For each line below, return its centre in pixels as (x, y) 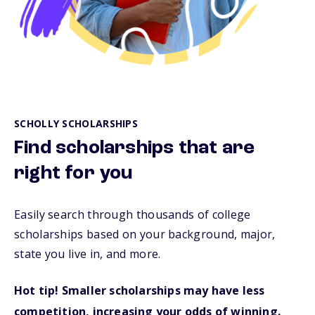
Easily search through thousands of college (133, 214)
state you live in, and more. (88, 254)
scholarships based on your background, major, (145, 234)
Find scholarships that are (135, 148)
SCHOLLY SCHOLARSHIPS (76, 123)
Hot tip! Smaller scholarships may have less (140, 290)
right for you (73, 174)
